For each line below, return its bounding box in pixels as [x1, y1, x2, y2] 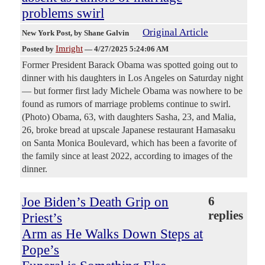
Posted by [22, 44, 56, 54]
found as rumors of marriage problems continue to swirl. [22, 99, 231, 109]
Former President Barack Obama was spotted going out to [22, 60, 238, 70]
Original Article [143, 27, 208, 38]
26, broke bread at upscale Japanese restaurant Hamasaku [22, 125, 235, 135]
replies [208, 209, 243, 222]
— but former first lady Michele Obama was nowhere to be [22, 86, 243, 96]
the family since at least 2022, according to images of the [22, 151, 232, 161]
